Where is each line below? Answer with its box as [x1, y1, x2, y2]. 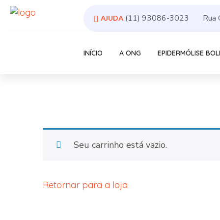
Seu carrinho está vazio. [74, 139, 167, 151]
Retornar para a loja [43, 179, 128, 191]
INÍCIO [83, 49, 103, 57]
